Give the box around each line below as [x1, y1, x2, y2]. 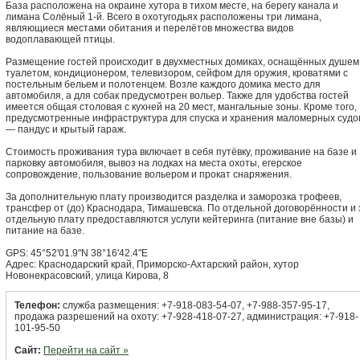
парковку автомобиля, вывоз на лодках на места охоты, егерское [6, 157, 302, 169]
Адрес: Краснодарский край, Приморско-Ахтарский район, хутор [6, 259, 299, 270]
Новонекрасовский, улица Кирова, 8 [6, 270, 169, 281]
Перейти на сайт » [43, 345, 129, 356]
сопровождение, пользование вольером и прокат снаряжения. [6, 169, 292, 180]
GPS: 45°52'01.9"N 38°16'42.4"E [6, 247, 148, 259]
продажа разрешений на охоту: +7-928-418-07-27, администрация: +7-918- [14, 311, 358, 322]
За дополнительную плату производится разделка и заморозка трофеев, [6, 191, 342, 202]
